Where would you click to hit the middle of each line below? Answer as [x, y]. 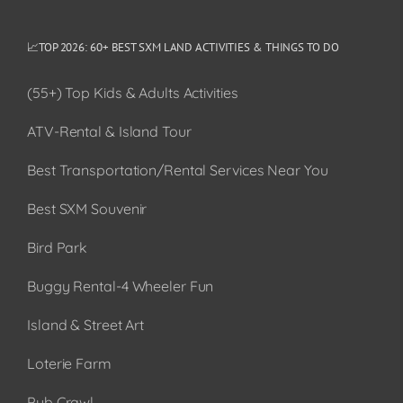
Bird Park [58, 248]
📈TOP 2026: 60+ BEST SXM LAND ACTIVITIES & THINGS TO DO [183, 48]
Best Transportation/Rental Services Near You [178, 170]
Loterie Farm [69, 364]
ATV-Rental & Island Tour [109, 132]
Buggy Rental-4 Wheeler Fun [121, 287]
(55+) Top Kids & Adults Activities [133, 93]
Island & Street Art [86, 325]
